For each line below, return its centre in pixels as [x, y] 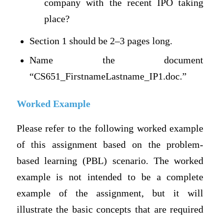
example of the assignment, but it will [110, 193]
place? [57, 19]
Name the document [117, 60]
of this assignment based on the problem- [110, 144]
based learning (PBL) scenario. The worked [110, 161]
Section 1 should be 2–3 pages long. [101, 41]
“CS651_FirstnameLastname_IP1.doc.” [108, 77]
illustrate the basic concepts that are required [110, 209]
